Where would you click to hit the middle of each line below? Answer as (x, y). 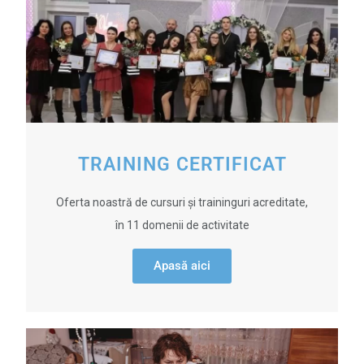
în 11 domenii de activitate (182, 225)
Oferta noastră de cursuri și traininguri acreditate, (182, 202)
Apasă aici (182, 266)
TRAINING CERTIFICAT (182, 165)
